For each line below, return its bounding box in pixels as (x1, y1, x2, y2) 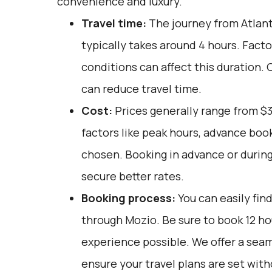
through (81, 212, 125, 227)
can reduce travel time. (81, 81, 202, 96)
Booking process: (81, 191, 175, 205)
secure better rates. (81, 169, 184, 183)
